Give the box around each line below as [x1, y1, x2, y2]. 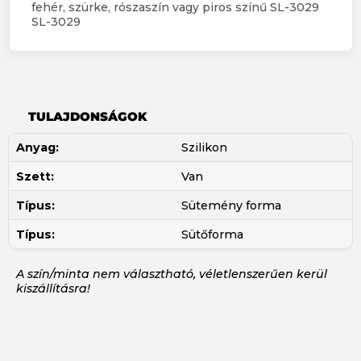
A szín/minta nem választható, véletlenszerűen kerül [16, 266, 327, 281]
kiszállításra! [16, 280, 90, 296]
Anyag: [16, 139, 59, 155]
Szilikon [180, 139, 227, 155]
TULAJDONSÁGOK [28, 108, 147, 124]
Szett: [16, 168, 54, 184]
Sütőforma [180, 226, 243, 242]
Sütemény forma [180, 197, 281, 213]
